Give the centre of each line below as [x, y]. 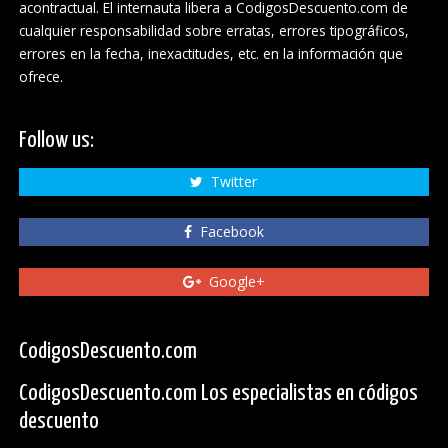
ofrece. [40, 77]
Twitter [230, 182]
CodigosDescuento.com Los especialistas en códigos [218, 393]
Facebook [227, 232]
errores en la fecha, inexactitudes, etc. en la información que [210, 54]
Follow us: [56, 140]
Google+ [232, 282]
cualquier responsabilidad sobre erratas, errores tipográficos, [213, 31]
